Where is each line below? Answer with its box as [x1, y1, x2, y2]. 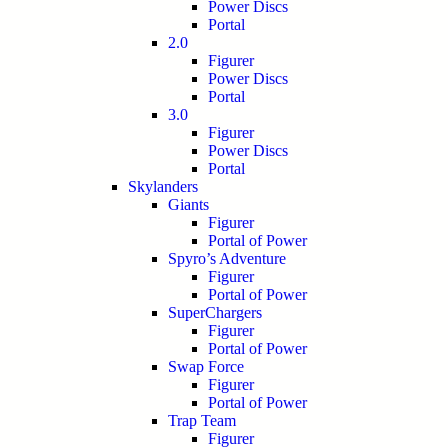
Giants [168, 196, 209, 213]
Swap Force [168, 358, 244, 375]
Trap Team [168, 412, 236, 429]
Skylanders [128, 178, 198, 195]
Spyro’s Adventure [168, 250, 286, 267]
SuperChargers [168, 304, 262, 321]
